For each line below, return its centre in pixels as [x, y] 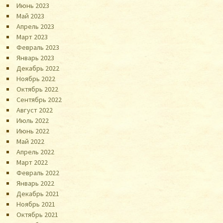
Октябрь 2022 [38, 89]
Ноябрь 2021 [36, 204]
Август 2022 [35, 110]
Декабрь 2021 [38, 193]
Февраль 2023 [38, 47]
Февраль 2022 [38, 172]
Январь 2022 [36, 183]
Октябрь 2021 [38, 214]
